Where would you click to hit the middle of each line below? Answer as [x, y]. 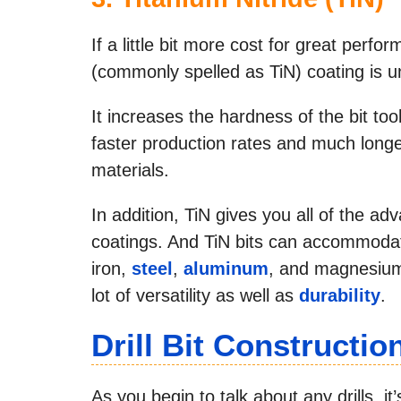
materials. [130, 170]
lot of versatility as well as [195, 295]
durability [340, 295]
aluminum [226, 268]
